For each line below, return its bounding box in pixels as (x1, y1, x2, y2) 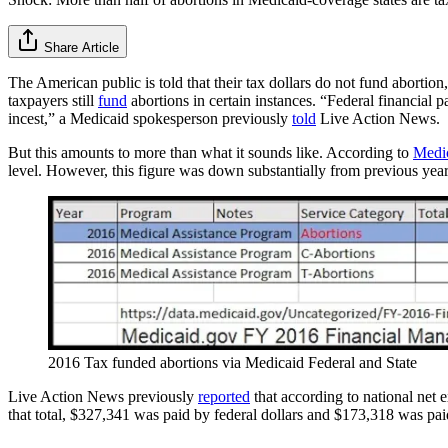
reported (198, 387, 250, 405)
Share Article (44, 39, 119, 55)
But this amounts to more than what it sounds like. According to (8, 143, 413, 161)
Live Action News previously (8, 387, 198, 405)
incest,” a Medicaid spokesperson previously (8, 109, 292, 127)
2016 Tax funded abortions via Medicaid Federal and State (48, 353, 417, 371)
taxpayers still (8, 91, 98, 109)
